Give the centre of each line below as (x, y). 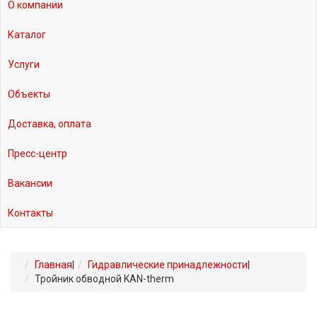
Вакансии (30, 184)
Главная (53, 265)
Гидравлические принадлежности (168, 265)
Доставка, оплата (50, 124)
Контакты (30, 213)
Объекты (29, 94)
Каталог (27, 35)
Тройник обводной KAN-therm (104, 279)
